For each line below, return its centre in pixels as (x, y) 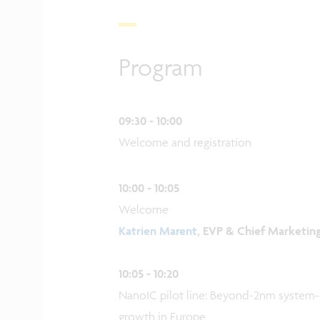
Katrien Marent (157, 231)
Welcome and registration (185, 142)
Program (160, 66)
